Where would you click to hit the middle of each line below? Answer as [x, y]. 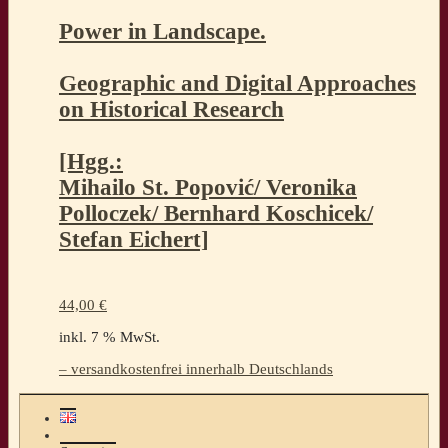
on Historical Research [171, 109]
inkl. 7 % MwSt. [109, 337]
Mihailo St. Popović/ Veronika [208, 187]
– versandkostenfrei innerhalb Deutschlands [196, 369]
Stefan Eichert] [134, 239]
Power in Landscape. [162, 31]
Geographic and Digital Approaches [237, 83]
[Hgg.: [91, 161]
